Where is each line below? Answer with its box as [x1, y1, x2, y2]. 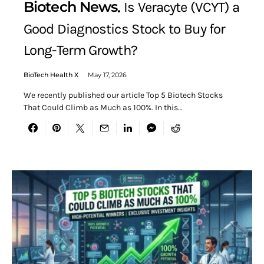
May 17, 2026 [88, 71, 127, 80]
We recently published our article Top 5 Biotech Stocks [24, 90, 223, 101]
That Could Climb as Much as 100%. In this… [24, 103, 183, 113]
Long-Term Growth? [24, 42, 137, 59]
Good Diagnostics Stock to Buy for [24, 21, 226, 38]
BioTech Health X [24, 71, 78, 80]
